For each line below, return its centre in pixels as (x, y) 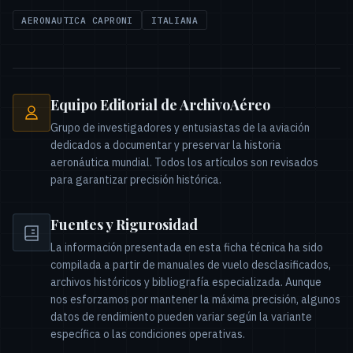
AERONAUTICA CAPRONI (77, 20)
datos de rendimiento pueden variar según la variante (181, 316)
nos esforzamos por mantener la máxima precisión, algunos (195, 299)
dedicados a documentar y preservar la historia (166, 145)
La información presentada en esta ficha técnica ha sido (187, 247)
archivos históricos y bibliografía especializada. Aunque (186, 282)
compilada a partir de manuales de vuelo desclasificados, (191, 264)
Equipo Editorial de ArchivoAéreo (160, 104)
